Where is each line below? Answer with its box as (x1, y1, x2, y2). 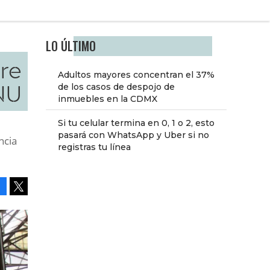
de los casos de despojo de (58, 81, 175, 93)
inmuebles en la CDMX (58, 93, 157, 105)
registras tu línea (58, 142, 131, 153)
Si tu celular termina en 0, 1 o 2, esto (58, 118, 215, 129)
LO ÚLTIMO (46, 37, 96, 55)
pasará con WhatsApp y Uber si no (58, 130, 209, 141)
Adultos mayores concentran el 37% (58, 69, 215, 81)
